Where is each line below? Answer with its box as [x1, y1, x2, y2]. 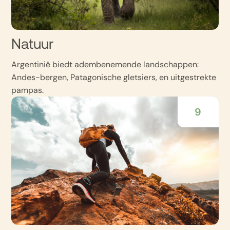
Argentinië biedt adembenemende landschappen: [11, 59, 199, 70]
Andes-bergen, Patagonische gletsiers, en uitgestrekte [11, 72, 217, 83]
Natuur [11, 39, 54, 52]
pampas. [11, 85, 44, 95]
